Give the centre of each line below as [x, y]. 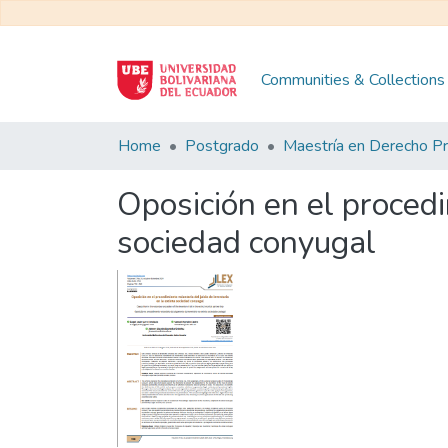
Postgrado [222, 146]
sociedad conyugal [246, 242]
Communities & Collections [353, 80]
